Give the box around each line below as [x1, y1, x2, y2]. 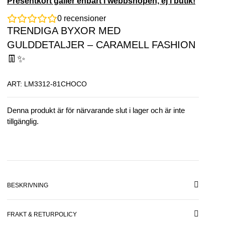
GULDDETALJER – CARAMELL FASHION [7, 39, 195, 51]
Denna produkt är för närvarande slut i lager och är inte [7, 106, 185, 115]
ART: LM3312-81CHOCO [7, 79, 87, 88]
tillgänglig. [7, 117, 39, 126]
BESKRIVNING [7, 182, 48, 189]
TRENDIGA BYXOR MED [7, 25, 121, 37]
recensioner [62, 14, 106, 23]
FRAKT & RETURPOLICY [7, 211, 77, 218]
